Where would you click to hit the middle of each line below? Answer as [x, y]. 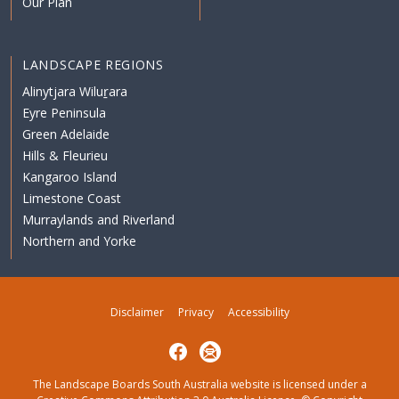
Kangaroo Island [69, 177]
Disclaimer [137, 313]
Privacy [195, 313]
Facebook [191, 347]
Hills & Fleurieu [65, 156]
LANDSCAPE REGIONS [93, 65]
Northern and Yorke [79, 241]
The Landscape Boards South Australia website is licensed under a [199, 385]
